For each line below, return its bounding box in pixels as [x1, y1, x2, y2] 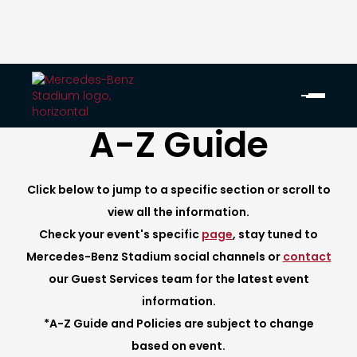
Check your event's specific [39, 226, 202, 242]
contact [282, 249, 331, 265]
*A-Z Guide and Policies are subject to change [43, 316, 314, 331]
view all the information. [108, 204, 249, 220]
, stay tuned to [233, 226, 318, 242]
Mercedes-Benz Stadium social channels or [25, 249, 283, 265]
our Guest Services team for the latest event [48, 271, 309, 287]
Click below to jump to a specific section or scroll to [26, 182, 331, 198]
